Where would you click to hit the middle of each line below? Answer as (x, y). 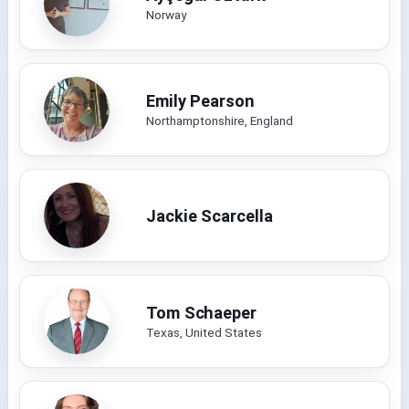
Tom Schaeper (201, 312)
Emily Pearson (200, 100)
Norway (166, 14)
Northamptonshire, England (220, 120)
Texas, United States (204, 332)
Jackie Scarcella (210, 215)
